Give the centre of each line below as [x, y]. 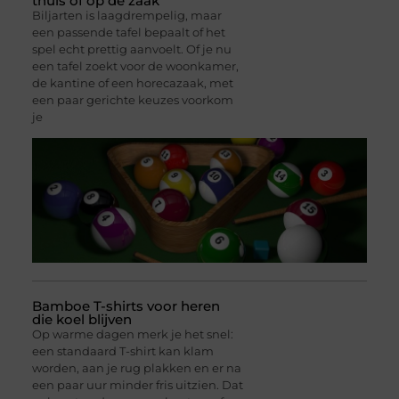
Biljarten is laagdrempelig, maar [126, 16]
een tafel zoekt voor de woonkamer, [135, 66]
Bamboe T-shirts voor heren [126, 306]
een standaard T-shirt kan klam [122, 351]
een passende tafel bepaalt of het [128, 33]
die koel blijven [81, 320]
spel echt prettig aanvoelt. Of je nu [131, 49]
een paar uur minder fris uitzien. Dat [137, 385]
